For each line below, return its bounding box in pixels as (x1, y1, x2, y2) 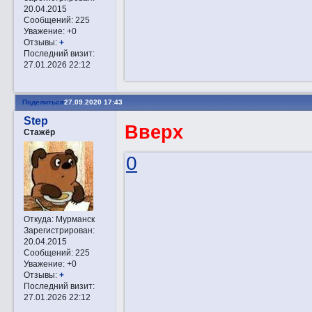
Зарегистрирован (23, 225, 93, 235)
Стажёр (23, 127, 55, 136)
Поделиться (22, 98, 64, 107)
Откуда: (23, 214, 54, 224)
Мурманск (53, 214, 95, 224)
